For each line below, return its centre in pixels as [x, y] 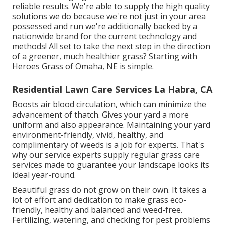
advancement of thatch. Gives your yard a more [100, 114]
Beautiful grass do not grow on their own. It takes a [109, 190]
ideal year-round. [44, 175]
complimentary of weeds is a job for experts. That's [108, 144]
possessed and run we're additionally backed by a [105, 26]
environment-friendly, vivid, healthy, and [88, 134]
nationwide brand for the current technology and [104, 36]
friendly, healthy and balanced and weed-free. [97, 210]
